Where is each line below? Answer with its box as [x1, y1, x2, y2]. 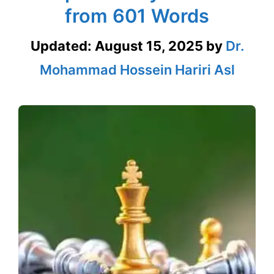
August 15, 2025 [94, 38, 203, 54]
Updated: [30, 38, 95, 54]
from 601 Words [65, 4, 209, 27]
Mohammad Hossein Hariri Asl [39, 62, 235, 78]
